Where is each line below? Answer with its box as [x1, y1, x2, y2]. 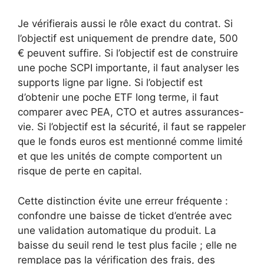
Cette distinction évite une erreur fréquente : [18, 194, 228, 207]
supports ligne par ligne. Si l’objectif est [18, 77, 203, 88]
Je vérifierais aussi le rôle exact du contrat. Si [18, 18, 233, 29]
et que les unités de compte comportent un [18, 150, 222, 162]
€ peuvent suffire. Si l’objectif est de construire [18, 47, 238, 59]
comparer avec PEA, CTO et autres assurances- [18, 106, 244, 118]
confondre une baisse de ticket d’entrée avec [18, 209, 232, 222]
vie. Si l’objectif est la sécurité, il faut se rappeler [18, 121, 246, 133]
